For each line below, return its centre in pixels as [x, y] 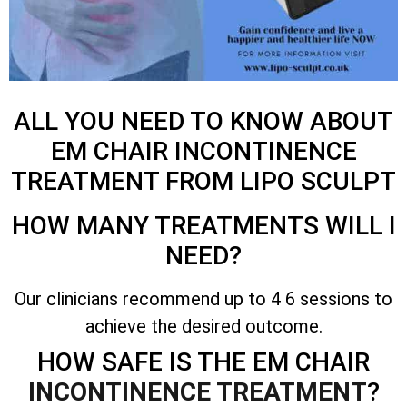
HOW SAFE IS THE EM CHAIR [203, 362]
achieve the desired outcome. [203, 326]
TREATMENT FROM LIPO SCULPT [203, 181]
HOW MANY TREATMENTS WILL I [203, 225]
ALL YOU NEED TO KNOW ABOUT [203, 121]
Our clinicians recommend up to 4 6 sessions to [203, 298]
